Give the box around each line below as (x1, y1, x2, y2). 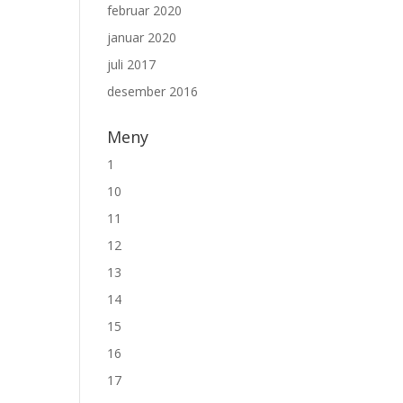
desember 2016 (107, 82, 199, 100)
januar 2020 (107, 28, 177, 46)
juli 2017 (107, 55, 157, 73)
